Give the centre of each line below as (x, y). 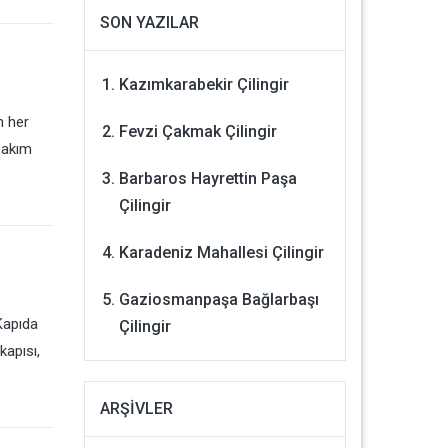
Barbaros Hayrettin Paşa (207, 178)
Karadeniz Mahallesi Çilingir (221, 252)
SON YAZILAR (149, 22)
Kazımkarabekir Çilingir (203, 84)
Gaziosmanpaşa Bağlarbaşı (218, 299)
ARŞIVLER (136, 408)
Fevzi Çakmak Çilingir (197, 131)
